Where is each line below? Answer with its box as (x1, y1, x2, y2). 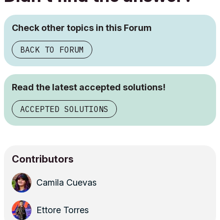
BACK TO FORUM (20, 44, 84, 55)
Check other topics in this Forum (12, 22, 152, 33)
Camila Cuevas (36, 177, 97, 188)
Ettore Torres (36, 204, 89, 215)
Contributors (12, 153, 74, 165)
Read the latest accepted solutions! (12, 82, 165, 92)
